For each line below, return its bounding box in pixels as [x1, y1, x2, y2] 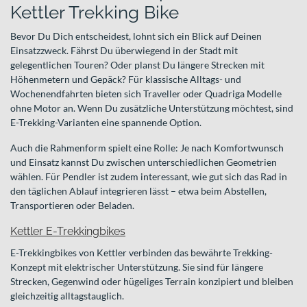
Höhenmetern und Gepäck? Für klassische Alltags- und [10, 73, 241, 85]
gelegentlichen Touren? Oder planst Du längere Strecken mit [10, 59, 265, 71]
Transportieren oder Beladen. [10, 199, 134, 211]
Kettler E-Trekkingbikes [10, 225, 125, 238]
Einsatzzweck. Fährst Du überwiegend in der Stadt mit [10, 45, 238, 56]
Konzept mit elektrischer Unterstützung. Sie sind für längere [10, 261, 263, 273]
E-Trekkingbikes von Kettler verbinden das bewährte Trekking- [10, 247, 273, 258]
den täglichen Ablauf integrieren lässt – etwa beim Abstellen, [10, 185, 267, 197]
